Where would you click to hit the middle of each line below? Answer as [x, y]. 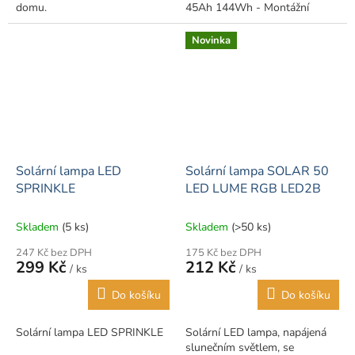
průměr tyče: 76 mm [237, 23]
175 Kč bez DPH [223, 252]
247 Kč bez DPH [54, 252]
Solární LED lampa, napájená [256, 332]
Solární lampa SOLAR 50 [257, 171]
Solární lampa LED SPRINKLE [90, 332]
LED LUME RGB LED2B [253, 188]
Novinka [211, 41]
